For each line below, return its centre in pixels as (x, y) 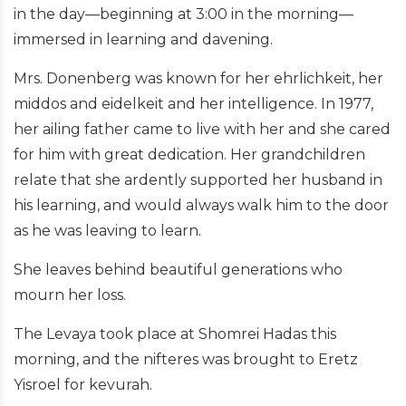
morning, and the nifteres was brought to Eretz (186, 359)
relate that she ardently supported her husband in (198, 179)
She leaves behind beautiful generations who (178, 269)
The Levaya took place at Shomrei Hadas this (175, 333)
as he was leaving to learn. (109, 230)
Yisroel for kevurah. (85, 384)
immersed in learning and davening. (147, 39)
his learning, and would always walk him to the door (201, 205)
